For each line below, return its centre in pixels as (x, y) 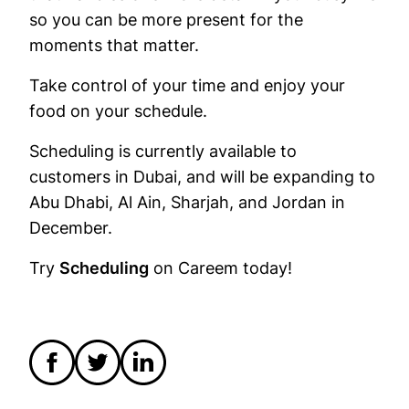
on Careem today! (220, 267)
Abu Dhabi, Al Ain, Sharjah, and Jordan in (187, 202)
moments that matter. (116, 45)
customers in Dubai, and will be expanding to (202, 176)
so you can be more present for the (166, 19)
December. (73, 227)
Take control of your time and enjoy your (187, 85)
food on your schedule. (118, 110)
